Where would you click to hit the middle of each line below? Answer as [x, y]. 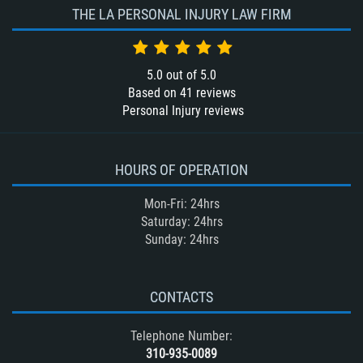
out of [181, 75]
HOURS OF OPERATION [181, 170]
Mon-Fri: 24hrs [181, 204]
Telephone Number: [181, 336]
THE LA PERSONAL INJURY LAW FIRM [181, 15]
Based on [154, 93]
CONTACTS [181, 297]
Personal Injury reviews [181, 111]
